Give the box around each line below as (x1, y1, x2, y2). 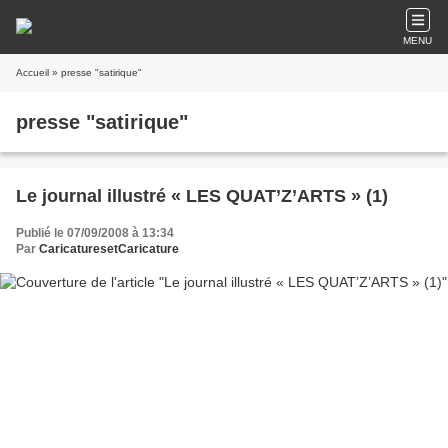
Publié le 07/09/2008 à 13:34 (16, 226, 174, 240)
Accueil (16, 67, 49, 78)
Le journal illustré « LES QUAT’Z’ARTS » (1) (16, 186, 388, 206)
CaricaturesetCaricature (39, 242, 179, 256)
